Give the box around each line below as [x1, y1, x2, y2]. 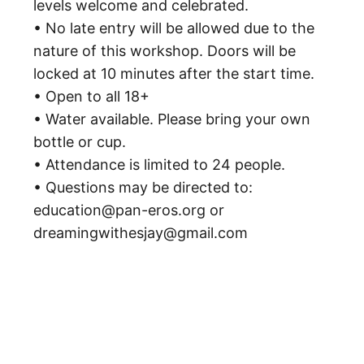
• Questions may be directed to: [33, 179, 253, 196]
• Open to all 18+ [33, 88, 150, 105]
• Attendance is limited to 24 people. [33, 156, 286, 173]
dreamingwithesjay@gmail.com [33, 224, 249, 241]
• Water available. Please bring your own [33, 110, 311, 128]
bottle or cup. [33, 133, 127, 150]
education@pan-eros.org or [33, 201, 225, 219]
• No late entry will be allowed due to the [33, 19, 315, 37]
